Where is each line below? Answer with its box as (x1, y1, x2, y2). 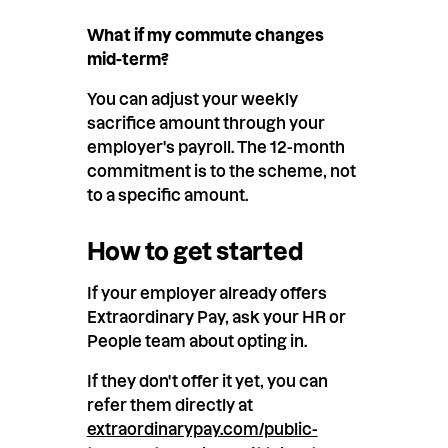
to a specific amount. (86, 185, 248, 204)
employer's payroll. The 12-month (86, 137, 345, 156)
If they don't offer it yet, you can (86, 372, 328, 391)
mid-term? (86, 49, 169, 68)
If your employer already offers (86, 284, 327, 303)
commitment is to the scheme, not (86, 161, 356, 180)
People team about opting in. (86, 332, 307, 351)
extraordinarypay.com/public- (86, 420, 318, 439)
